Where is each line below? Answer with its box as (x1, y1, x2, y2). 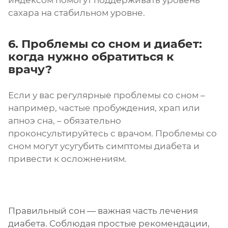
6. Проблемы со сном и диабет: (8, 36, 202, 51)
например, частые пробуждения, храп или (8, 102, 200, 113)
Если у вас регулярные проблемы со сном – (8, 90, 205, 100)
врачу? (8, 62, 52, 76)
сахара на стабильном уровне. (8, 7, 145, 18)
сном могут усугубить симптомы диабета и (8, 140, 199, 151)
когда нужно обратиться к (8, 49, 174, 64)
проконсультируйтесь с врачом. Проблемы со (8, 128, 217, 138)
